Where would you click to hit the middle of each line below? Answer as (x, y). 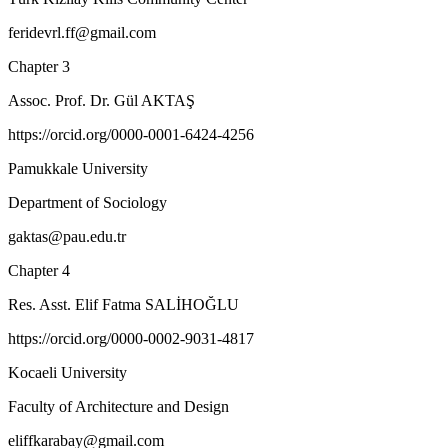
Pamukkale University (78, 168)
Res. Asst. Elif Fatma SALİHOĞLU (123, 304)
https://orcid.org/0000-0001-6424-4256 (131, 134)
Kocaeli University (67, 372)
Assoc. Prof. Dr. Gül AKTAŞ (101, 100)
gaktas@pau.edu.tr (67, 236)
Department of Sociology (87, 202)
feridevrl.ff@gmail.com (82, 32)
